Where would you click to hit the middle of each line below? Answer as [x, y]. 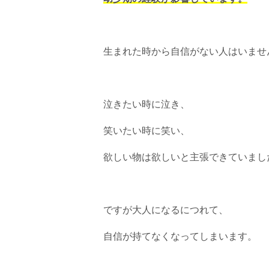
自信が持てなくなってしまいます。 [180, 237]
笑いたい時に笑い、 [147, 131]
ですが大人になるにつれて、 [166, 210]
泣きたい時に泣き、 [147, 104]
